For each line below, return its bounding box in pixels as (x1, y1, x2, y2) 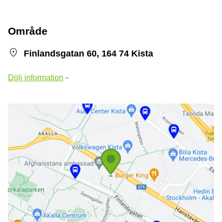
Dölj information (8, 73, 63, 82)
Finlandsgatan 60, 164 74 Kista (24, 49, 153, 58)
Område (8, 25, 48, 37)
